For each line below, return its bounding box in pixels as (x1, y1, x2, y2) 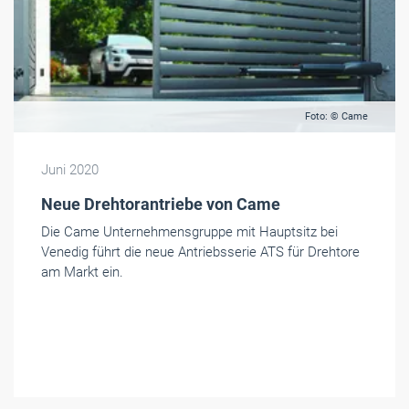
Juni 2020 (41, 162, 99, 179)
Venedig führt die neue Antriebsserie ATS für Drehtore (41, 244, 360, 261)
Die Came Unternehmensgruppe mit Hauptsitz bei (41, 224, 338, 241)
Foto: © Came (305, 110, 368, 123)
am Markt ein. (41, 264, 123, 281)
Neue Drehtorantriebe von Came (41, 194, 280, 215)
